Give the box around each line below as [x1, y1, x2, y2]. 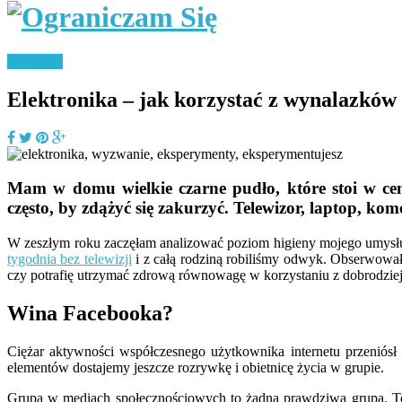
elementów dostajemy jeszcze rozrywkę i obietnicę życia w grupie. [7, 359, 384, 375]
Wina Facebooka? [7, 301, 173, 326]
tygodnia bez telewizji [7, 251, 132, 267]
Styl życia [7, 53, 63, 69]
